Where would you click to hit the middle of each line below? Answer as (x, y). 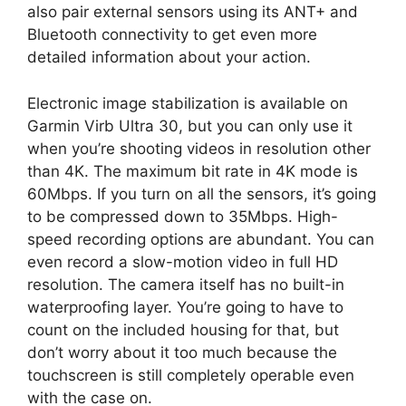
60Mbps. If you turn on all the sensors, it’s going (202, 193)
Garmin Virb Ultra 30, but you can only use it (190, 126)
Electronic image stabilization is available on (188, 103)
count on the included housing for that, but (183, 329)
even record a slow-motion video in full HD (183, 261)
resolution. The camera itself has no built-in (186, 284)
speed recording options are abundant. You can (201, 239)
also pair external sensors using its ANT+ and (193, 12)
